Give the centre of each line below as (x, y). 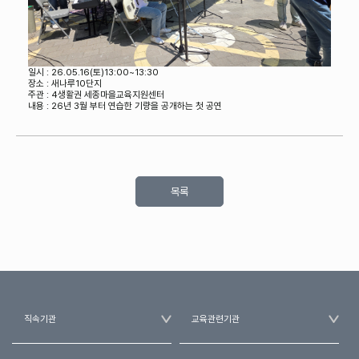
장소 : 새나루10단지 (65, 83)
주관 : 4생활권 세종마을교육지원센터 (96, 94)
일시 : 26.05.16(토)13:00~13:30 (93, 72)
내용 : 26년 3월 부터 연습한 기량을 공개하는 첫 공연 (125, 105)
